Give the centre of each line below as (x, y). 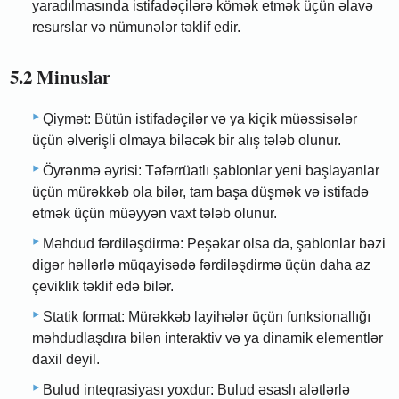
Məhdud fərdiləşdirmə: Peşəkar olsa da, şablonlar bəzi (214, 244)
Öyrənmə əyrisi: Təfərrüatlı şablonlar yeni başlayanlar (211, 171)
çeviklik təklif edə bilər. (103, 287)
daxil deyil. (66, 360)
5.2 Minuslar (61, 76)
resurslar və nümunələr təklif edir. (136, 27)
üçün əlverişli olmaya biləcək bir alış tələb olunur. (187, 141)
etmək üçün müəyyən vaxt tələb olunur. (155, 214)
